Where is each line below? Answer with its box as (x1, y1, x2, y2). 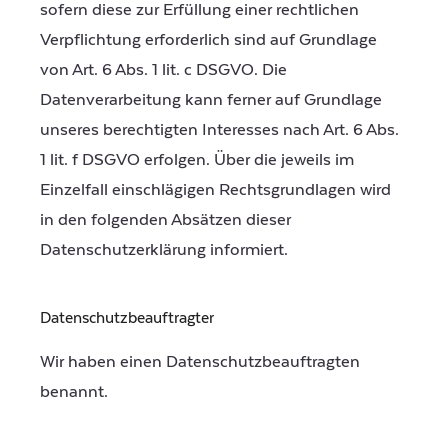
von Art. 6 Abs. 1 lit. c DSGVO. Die (40, 60, 287, 81)
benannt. (40, 381, 108, 402)
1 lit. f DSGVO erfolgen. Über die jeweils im (40, 150, 354, 171)
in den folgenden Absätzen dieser (40, 210, 291, 231)
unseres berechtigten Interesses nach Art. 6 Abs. (40, 120, 399, 141)
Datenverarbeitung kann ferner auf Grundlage (40, 90, 382, 111)
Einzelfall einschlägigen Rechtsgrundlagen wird (40, 180, 391, 201)
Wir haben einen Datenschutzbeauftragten (40, 351, 360, 372)
